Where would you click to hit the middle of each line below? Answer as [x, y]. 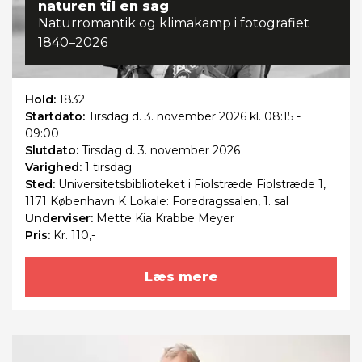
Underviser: [61, 219]
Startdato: [57, 117]
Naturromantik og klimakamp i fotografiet [174, 23]
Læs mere [181, 277]
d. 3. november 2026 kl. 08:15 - [215, 117]
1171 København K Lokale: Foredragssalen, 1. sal [157, 202]
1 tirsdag [108, 168]
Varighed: [55, 168]
